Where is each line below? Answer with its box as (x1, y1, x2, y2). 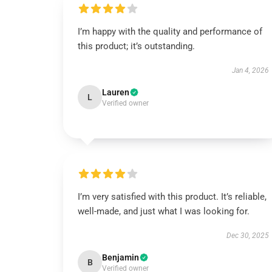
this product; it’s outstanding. (78, 41, 195, 52)
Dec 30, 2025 (226, 231, 269, 240)
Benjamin (102, 253, 139, 262)
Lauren (102, 87, 129, 97)
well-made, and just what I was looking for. (78, 206, 250, 217)
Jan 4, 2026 (231, 66, 269, 75)
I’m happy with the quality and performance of (78, 26, 262, 37)
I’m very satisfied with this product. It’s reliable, (78, 191, 267, 202)
